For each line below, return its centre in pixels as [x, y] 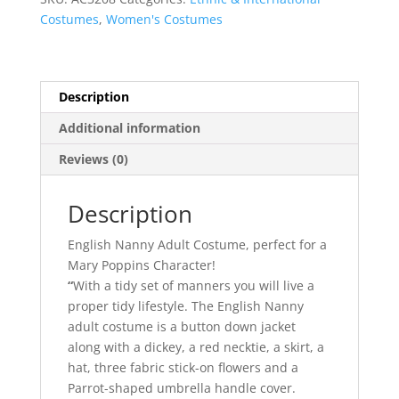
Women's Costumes [164, 20]
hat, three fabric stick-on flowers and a [183, 368]
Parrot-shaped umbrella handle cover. [181, 388]
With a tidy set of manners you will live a [193, 286]
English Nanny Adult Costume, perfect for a [197, 245]
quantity [64, 31]
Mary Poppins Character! [141, 265]
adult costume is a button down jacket [181, 327]
